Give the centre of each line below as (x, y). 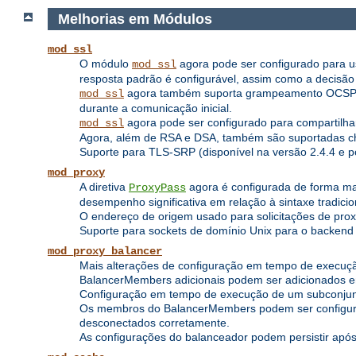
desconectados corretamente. (155, 323)
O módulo (106, 64)
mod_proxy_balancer (105, 252)
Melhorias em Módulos (137, 19)
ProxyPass (157, 188)
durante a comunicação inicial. (156, 108)
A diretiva (104, 187)
